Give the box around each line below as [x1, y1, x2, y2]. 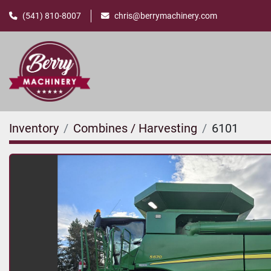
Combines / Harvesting [73, 121, 197, 135]
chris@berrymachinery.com [114, 10, 217, 21]
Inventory [9, 121, 59, 135]
